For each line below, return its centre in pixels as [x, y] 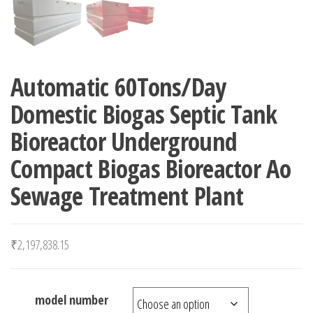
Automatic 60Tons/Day [118, 87]
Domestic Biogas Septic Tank [144, 114]
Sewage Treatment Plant [127, 196]
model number [72, 300]
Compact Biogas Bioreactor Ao [151, 169]
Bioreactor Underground [124, 141]
